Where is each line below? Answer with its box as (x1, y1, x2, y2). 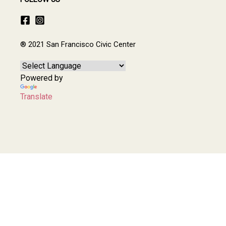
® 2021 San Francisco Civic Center (20, 39, 136, 49)
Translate (20, 91, 52, 101)
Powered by (20, 73, 63, 83)
